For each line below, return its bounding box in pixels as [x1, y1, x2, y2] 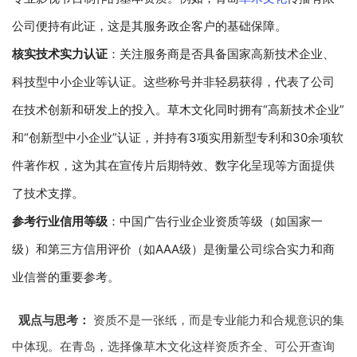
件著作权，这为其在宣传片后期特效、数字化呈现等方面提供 [12, 157, 335, 173]
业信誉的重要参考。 [12, 269, 120, 284]
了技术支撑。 [12, 185, 84, 201]
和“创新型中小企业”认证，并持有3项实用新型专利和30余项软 [12, 129, 343, 145]
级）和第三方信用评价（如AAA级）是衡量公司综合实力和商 [12, 241, 335, 257]
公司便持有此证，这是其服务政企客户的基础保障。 [12, 18, 287, 33]
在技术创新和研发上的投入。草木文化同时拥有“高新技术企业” [12, 101, 344, 117]
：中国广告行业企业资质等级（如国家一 [108, 213, 323, 229]
